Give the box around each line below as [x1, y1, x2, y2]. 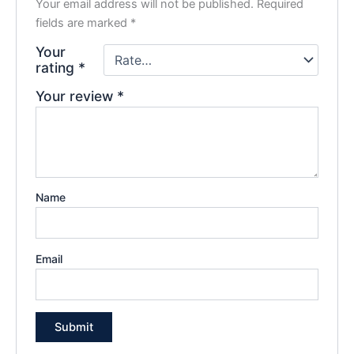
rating [36, 58, 79, 76]
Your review [36, 87, 118, 104]
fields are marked [36, 15, 131, 30]
